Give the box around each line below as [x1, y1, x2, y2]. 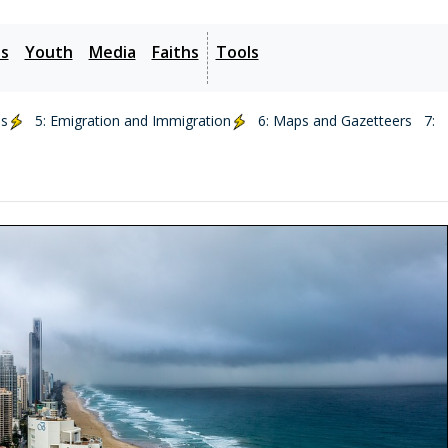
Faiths [151, 41, 199, 63]
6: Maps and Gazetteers [258, 110, 412, 130]
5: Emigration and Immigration [35, 110, 231, 130]
